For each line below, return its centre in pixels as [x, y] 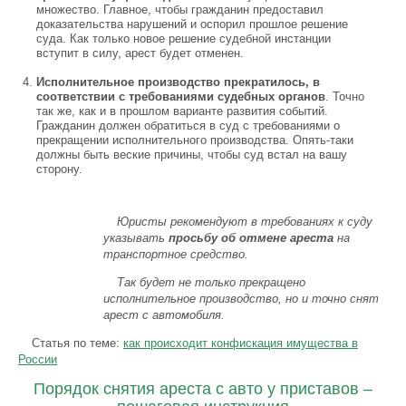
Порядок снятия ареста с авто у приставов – [203, 389]
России [38, 359]
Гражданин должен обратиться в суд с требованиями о [188, 126]
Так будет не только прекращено [212, 282]
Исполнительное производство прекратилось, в [178, 82]
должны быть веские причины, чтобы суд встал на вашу [192, 155]
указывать [136, 238]
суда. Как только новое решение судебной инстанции [184, 39]
